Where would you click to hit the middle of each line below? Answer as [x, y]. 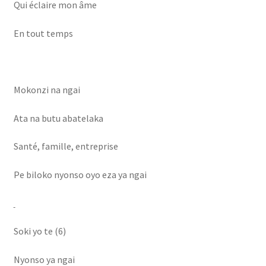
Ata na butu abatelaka [58, 118]
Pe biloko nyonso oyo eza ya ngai [80, 174]
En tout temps [43, 33]
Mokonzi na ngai [47, 90]
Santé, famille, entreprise [66, 146]
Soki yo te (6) [39, 231]
